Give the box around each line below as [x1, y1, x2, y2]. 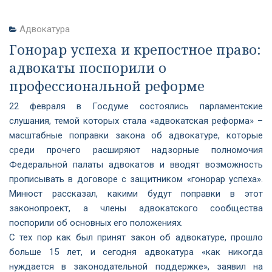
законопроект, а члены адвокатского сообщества [9, 203, 263, 214]
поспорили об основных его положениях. [9, 217, 183, 228]
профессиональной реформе [9, 76, 205, 95]
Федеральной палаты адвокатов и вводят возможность [9, 159, 263, 170]
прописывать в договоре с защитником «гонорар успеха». [9, 174, 263, 185]
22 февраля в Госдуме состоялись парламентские [9, 101, 263, 112]
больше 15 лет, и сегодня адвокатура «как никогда [9, 246, 263, 257]
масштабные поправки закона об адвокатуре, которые [9, 130, 263, 141]
